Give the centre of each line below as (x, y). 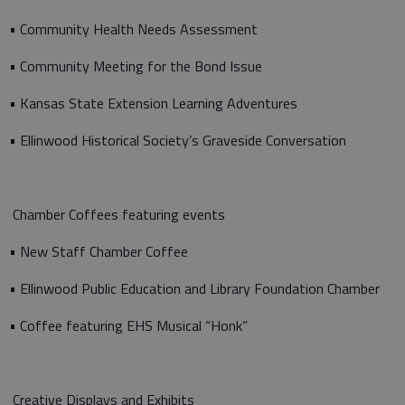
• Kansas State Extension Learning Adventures (153, 103)
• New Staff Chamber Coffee (99, 251)
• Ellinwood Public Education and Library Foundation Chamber (194, 288)
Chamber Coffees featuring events (117, 214)
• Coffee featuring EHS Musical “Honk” (130, 325)
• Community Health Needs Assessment (133, 29)
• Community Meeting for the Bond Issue (136, 66)
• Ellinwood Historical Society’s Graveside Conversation (178, 140)
